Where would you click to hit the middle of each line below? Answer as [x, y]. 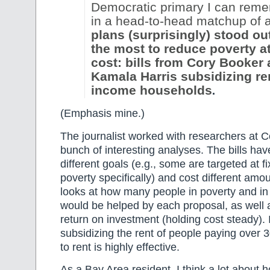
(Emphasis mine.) [102, 114]
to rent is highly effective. [120, 247]
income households [152, 90]
